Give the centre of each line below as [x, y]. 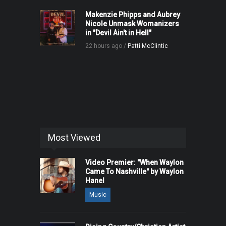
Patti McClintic [148, 46]
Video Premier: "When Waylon [134, 163]
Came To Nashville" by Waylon [134, 172]
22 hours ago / [106, 46]
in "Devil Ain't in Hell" [118, 33]
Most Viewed [74, 138]
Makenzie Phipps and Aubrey [133, 15]
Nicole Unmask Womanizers [132, 24]
